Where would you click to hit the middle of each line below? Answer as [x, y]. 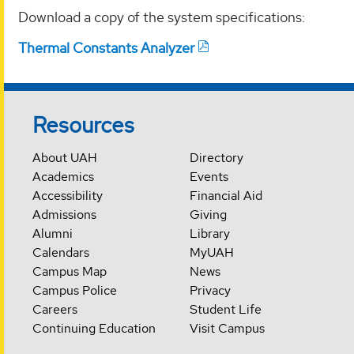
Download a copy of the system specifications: [162, 17]
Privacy [210, 291]
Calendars [61, 253]
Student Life [225, 310]
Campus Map [70, 272]
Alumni [53, 234]
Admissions [65, 215]
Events [209, 177]
